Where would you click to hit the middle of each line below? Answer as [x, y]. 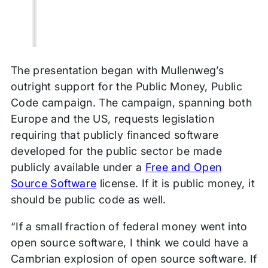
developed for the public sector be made [116, 151]
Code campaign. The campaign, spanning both [131, 103]
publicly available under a [78, 167]
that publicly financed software [138, 135]
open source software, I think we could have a [130, 243]
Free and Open [183, 167]
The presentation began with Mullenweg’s [117, 70]
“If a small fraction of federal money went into [129, 226]
